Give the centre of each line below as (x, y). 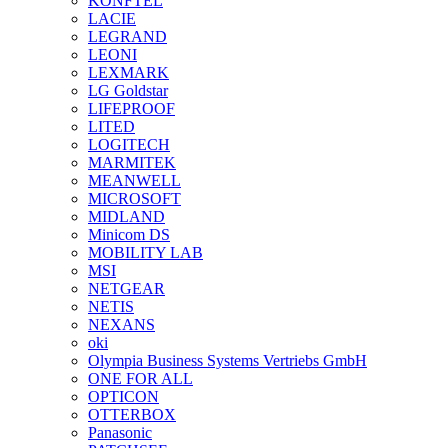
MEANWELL (134, 180)
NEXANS (121, 324)
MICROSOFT (134, 198)
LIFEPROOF (131, 108)
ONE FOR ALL (140, 378)
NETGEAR (126, 288)
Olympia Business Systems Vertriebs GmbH (227, 360)
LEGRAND (127, 36)
